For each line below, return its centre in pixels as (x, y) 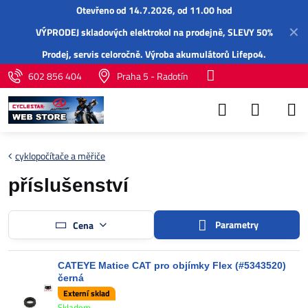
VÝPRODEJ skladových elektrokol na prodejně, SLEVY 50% (154, 32)
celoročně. (122, 54)
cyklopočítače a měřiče (60, 156)
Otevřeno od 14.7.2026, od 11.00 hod (154, 10)
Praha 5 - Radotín (152, 76)
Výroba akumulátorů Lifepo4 (204, 54)
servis (86, 54)
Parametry (236, 224)
